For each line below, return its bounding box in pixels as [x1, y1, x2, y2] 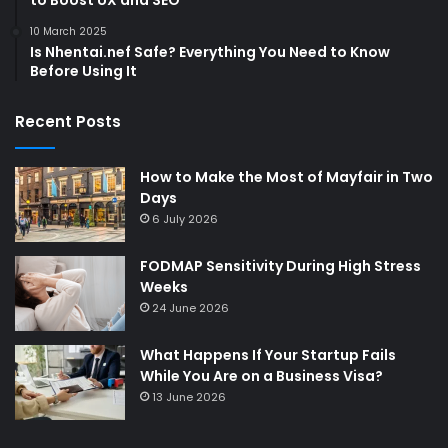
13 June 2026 [152, 388, 226, 405]
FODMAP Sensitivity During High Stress [140, 255, 421, 276]
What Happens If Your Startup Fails [140, 344, 396, 365]
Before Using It [30, 60, 137, 81]
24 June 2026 [152, 299, 229, 316]
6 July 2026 [152, 210, 218, 227]
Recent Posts [15, 110, 121, 132]
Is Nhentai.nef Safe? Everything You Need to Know [30, 41, 390, 62]
